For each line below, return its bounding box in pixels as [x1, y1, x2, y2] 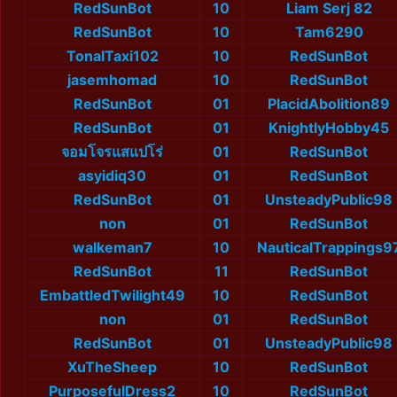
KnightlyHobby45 [269, 119, 389, 137]
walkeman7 [72, 238, 152, 257]
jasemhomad [67, 71, 157, 90]
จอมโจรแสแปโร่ [61, 143, 163, 161]
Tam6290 [294, 23, 363, 42]
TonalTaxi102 [66, 47, 159, 66]
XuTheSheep [67, 358, 157, 377]
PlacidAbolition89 [268, 95, 390, 113]
